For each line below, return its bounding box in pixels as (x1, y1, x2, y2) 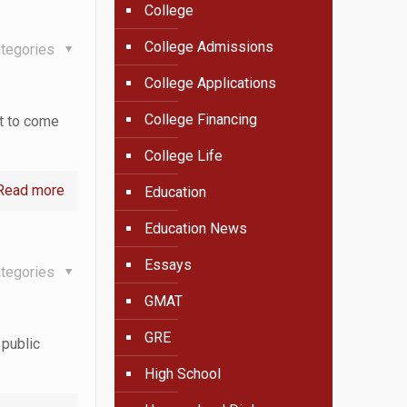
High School (144, 365, 222, 382)
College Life (144, 147, 223, 164)
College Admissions (144, 38, 274, 55)
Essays (144, 256, 193, 273)
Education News (144, 220, 248, 237)
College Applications (144, 74, 277, 92)
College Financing (144, 111, 258, 128)
